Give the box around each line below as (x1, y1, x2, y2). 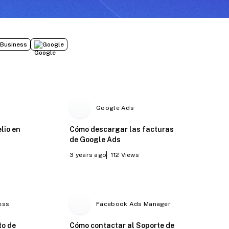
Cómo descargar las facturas (70, 125, 174, 133)
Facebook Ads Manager (96, 200, 171, 208)
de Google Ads (70, 135, 121, 144)
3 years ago (70, 151, 107, 158)
